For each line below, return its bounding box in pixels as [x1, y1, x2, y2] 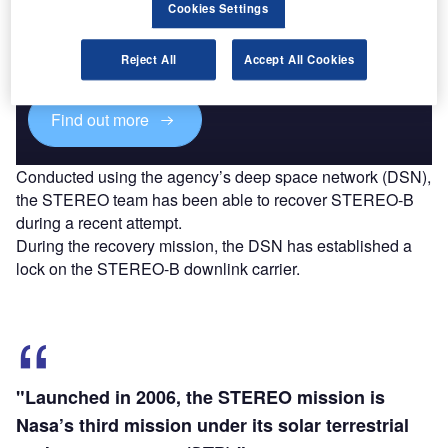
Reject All [120, 51, 177, 68]
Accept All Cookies [244, 51, 355, 68]
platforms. [28, 54, 91, 75]
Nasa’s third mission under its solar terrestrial [16, 412, 409, 439]
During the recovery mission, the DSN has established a [16, 234, 412, 258]
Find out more [51, 108, 154, 131]
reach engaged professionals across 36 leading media [28, 37, 371, 58]
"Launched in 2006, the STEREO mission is [16, 384, 385, 411]
